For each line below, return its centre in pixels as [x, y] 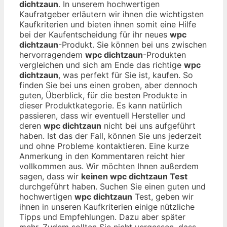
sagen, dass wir [50, 176]
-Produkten [164, 54]
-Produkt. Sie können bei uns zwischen [133, 44]
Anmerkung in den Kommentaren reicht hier [102, 156]
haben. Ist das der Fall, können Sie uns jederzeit [110, 136]
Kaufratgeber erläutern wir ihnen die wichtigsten [111, 14]
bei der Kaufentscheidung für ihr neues [94, 34]
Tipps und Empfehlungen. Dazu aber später [102, 217]
